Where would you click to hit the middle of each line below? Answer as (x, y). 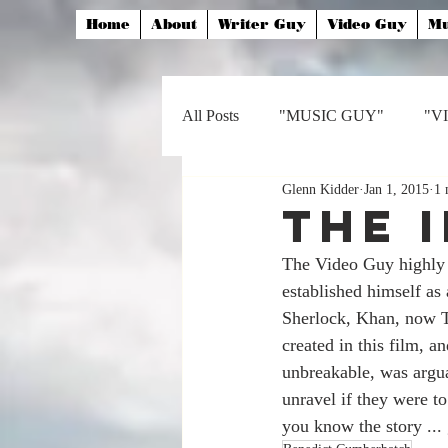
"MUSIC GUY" (331, 115)
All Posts (210, 115)
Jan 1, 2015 (396, 189)
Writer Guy (262, 24)
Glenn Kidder (320, 189)
